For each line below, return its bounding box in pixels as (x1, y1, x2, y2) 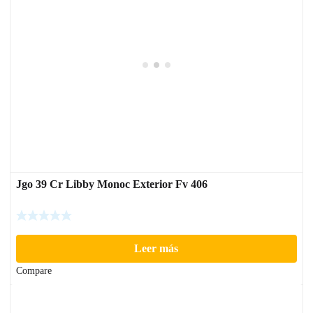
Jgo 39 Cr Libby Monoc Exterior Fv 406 (16, 178, 208, 191)
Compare (16, 265, 52, 277)
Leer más (134, 242, 179, 255)
